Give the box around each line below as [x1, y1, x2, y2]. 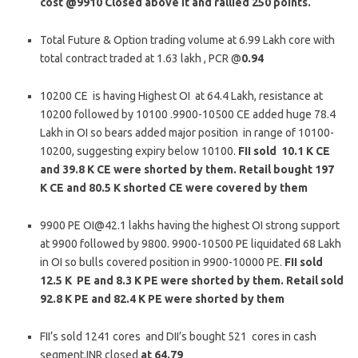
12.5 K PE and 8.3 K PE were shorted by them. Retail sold [40, 274, 344, 288]
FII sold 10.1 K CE [238, 145, 330, 158]
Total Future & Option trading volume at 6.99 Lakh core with [40, 34, 335, 47]
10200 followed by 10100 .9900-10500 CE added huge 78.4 [40, 108, 336, 121]
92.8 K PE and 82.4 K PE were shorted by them [40, 292, 284, 306]
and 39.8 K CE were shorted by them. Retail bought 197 [40, 163, 334, 177]
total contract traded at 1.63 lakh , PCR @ [40, 52, 241, 66]
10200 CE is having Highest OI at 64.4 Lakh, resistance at [40, 89, 323, 103]
